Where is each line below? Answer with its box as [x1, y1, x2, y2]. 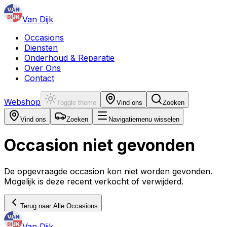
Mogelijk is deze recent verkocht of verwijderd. [4, 176, 183, 186]
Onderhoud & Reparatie [24, 53, 115, 63]
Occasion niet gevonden [4, 135, 195, 156]
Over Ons [24, 63, 61, 73]
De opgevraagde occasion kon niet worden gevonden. [4, 166, 212, 176]
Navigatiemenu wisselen [108, 116, 179, 123]
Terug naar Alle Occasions [20, 202, 98, 210]
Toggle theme [57, 99, 96, 106]
